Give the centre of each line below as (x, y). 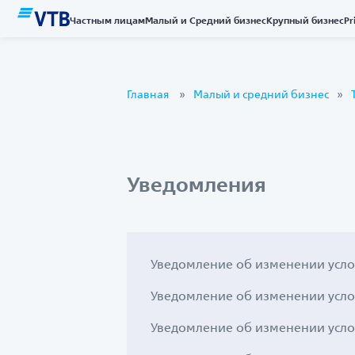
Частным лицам (107, 20)
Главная (148, 94)
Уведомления (197, 184)
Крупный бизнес (305, 20)
